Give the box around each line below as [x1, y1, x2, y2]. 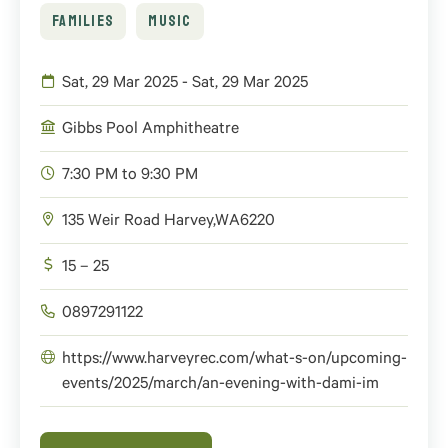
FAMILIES [52, 11, 115, 31]
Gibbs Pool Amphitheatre [62, 121, 239, 139]
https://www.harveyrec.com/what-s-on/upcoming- [62, 351, 407, 369]
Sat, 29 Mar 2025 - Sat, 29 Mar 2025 [62, 75, 308, 93]
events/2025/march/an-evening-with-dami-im [62, 376, 379, 394]
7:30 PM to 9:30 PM [62, 167, 198, 185]
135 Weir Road [62, 213, 160, 231]
